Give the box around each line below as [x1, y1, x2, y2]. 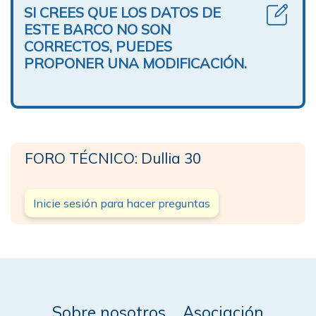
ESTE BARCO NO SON [24, 20, 171, 38]
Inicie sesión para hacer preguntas [33, 195, 210, 210]
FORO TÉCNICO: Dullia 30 [25, 148, 201, 167]
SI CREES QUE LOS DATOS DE [24, 3, 221, 21]
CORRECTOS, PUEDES [24, 37, 172, 55]
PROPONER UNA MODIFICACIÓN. [24, 54, 247, 72]
